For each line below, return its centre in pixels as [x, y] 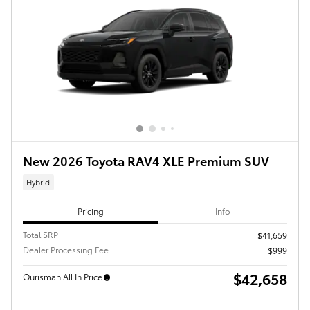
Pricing [90, 210]
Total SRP [40, 235]
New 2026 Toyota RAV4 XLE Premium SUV [146, 160]
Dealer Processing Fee [66, 250]
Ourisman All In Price [63, 277]
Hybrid [38, 182]
